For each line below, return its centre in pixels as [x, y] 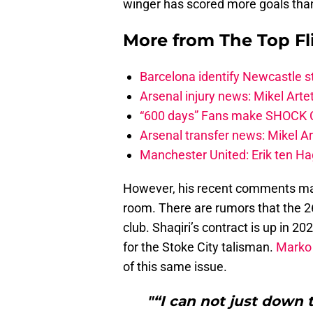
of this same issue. [175, 267]
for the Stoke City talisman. [199, 247]
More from [171, 41]
